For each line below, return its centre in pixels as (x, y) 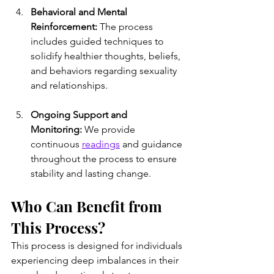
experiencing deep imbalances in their (96, 260)
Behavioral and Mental (80, 12)
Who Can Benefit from (88, 206)
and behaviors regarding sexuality (105, 70)
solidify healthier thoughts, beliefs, (107, 56)
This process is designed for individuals (98, 245)
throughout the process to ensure (105, 158)
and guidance (152, 144)
